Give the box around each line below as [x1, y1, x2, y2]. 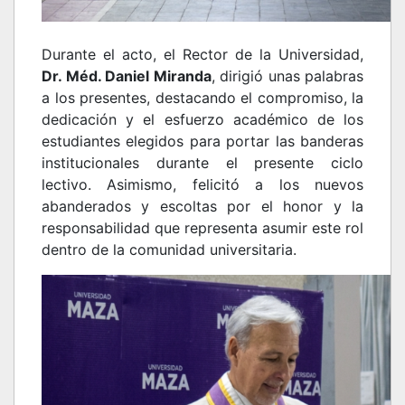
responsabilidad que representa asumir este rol [42, 219, 363, 237]
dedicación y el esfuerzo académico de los [42, 110, 363, 128]
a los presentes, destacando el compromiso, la [42, 89, 363, 107]
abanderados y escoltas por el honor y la [42, 197, 363, 215]
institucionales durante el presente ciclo [42, 154, 363, 172]
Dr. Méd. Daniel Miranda [42, 67, 212, 85]
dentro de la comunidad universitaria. [42, 240, 297, 259]
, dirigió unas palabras [211, 67, 363, 85]
